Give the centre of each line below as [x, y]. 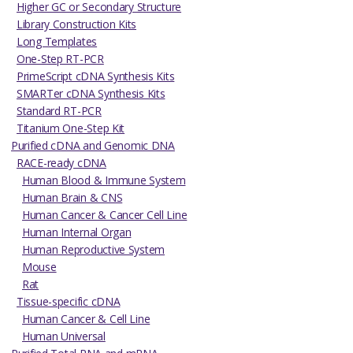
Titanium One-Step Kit [71, 128]
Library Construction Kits [76, 24]
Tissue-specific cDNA [69, 301]
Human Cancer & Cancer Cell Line [105, 214]
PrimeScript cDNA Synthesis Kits [96, 76]
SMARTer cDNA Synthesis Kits [91, 93]
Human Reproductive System [93, 249]
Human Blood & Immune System [104, 180]
